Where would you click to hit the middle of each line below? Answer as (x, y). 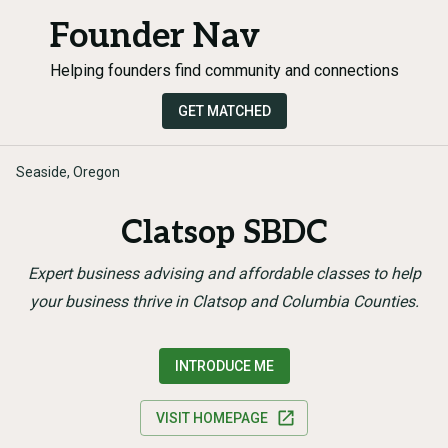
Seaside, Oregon (68, 172)
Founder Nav (154, 36)
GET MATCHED (224, 111)
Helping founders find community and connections (224, 70)
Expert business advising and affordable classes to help (224, 273)
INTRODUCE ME (224, 366)
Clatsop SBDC (224, 233)
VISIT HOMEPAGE (212, 418)
